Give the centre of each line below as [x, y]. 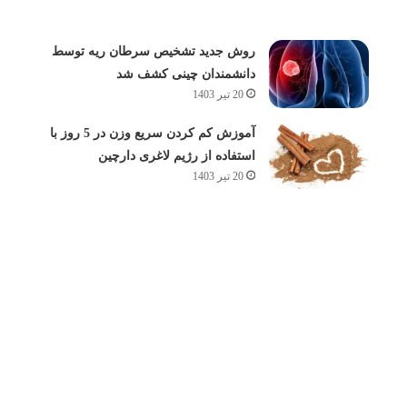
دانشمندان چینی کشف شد [185, 74]
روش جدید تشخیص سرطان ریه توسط [153, 51]
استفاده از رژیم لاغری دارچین [176, 155]
